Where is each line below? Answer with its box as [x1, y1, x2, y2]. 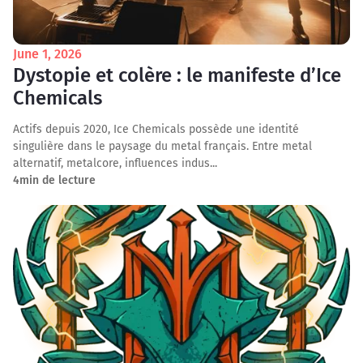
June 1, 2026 [13, 46, 82, 62]
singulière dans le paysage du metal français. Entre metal [13, 139, 312, 153]
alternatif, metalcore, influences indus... [13, 156, 217, 170]
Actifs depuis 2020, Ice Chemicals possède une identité [13, 122, 299, 136]
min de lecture [19, 173, 96, 187]
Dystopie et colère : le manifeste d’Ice [13, 64, 341, 87]
